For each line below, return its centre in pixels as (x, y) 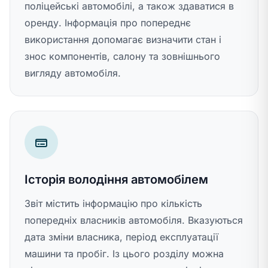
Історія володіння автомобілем (116, 179)
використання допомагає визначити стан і (123, 39)
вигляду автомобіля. (73, 73)
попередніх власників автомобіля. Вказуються (134, 220)
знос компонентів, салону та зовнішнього (122, 56)
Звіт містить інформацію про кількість (113, 203)
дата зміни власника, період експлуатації (121, 237)
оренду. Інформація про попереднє (108, 23)
